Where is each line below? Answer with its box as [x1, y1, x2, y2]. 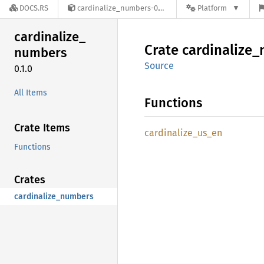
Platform [197, 4, 227, 13]
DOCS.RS [19, 4, 48, 13]
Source [144, 60, 174, 71]
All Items [14, 87, 47, 98]
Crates [14, 173, 45, 186]
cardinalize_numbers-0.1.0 [77, 4, 159, 13]
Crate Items [14, 121, 70, 134]
